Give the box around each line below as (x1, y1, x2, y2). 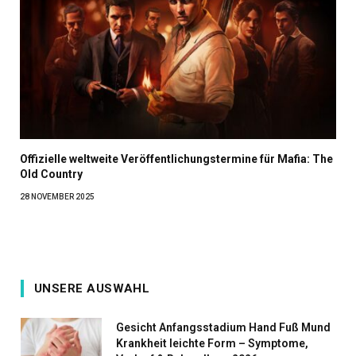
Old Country (20, 167, 83, 180)
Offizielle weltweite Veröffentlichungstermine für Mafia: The (20, 152, 333, 165)
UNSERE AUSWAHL (34, 281, 150, 296)
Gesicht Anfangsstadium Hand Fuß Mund (116, 320, 331, 334)
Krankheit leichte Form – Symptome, (116, 336, 308, 350)
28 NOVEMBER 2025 (20, 192, 95, 201)
